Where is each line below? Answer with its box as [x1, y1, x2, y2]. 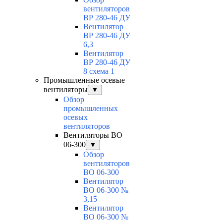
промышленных [63, 104, 118, 113]
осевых [63, 113, 88, 122]
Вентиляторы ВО [63, 131, 122, 140]
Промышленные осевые [44, 76, 125, 85]
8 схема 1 [83, 67, 114, 76]
